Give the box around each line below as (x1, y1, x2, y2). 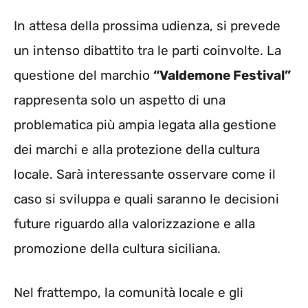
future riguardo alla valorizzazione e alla (14, 215, 255, 232)
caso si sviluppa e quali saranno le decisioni (14, 190, 279, 207)
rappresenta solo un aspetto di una (14, 91, 225, 108)
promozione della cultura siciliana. (14, 240, 221, 256)
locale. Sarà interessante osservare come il (14, 166, 276, 182)
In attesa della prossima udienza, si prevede (14, 17, 280, 34)
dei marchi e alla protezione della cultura (14, 141, 260, 157)
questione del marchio (14, 67, 153, 83)
